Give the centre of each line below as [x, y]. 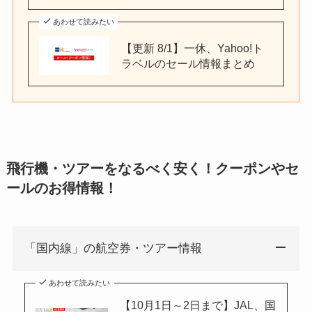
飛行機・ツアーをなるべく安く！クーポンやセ [152, 169]
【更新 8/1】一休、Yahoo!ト [192, 48]
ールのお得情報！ [62, 188]
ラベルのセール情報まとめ [188, 64]
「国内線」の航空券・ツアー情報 [113, 249]
